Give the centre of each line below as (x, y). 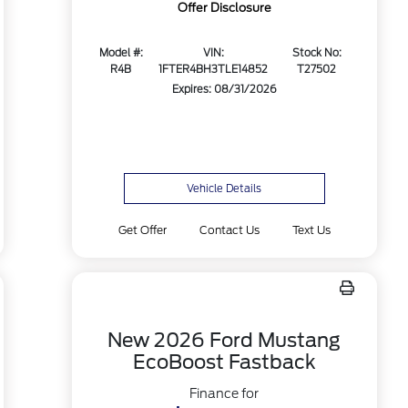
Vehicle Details (224, 189)
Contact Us (229, 230)
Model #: (121, 53)
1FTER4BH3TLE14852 (214, 70)
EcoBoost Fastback (224, 362)
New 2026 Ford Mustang (224, 340)
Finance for (224, 393)
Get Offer (142, 230)
